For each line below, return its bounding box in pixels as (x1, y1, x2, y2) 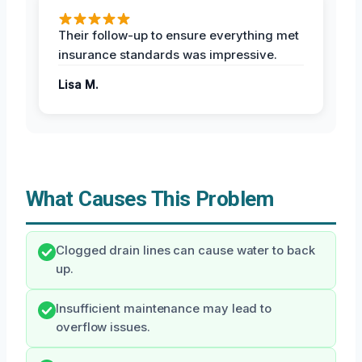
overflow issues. (56, 320, 150, 335)
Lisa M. (58, 78, 99, 92)
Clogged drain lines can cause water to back (56, 243, 315, 259)
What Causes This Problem (26, 187, 274, 212)
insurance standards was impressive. (58, 47, 277, 63)
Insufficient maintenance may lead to (56, 301, 272, 317)
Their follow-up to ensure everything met (58, 27, 299, 44)
